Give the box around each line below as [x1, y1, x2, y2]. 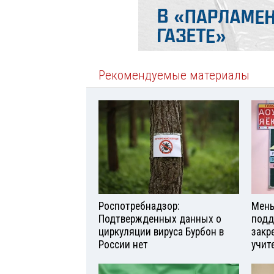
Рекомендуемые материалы [98, 68, 250, 83]
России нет [98, 239, 148, 251]
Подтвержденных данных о [98, 213, 221, 226]
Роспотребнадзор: [98, 200, 179, 213]
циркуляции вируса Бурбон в [98, 226, 224, 239]
